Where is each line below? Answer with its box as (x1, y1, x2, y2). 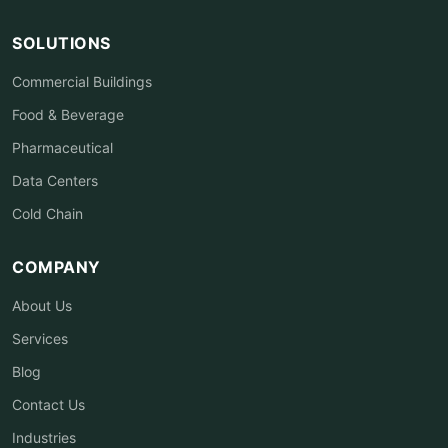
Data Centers (12, 171, 98, 189)
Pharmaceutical (12, 138, 113, 156)
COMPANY (12, 256, 101, 277)
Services (12, 329, 68, 347)
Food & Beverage (12, 105, 124, 123)
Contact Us (12, 395, 85, 413)
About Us (12, 296, 72, 314)
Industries (12, 428, 76, 446)
